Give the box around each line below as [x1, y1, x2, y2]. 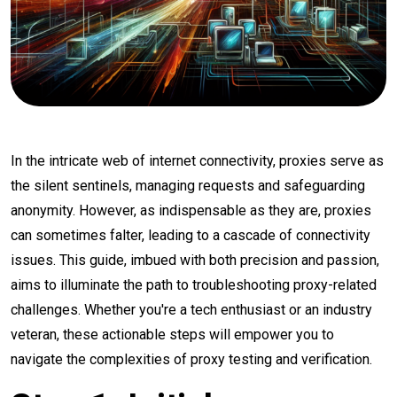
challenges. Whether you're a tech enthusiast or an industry [11, 301, 372, 318]
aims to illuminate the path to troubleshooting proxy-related [11, 276, 377, 293]
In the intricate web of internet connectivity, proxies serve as [11, 152, 384, 169]
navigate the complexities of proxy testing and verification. [11, 351, 372, 368]
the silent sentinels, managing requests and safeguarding [11, 177, 365, 194]
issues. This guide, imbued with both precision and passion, [11, 252, 379, 269]
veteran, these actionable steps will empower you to [11, 326, 334, 343]
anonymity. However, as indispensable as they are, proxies [11, 202, 371, 219]
